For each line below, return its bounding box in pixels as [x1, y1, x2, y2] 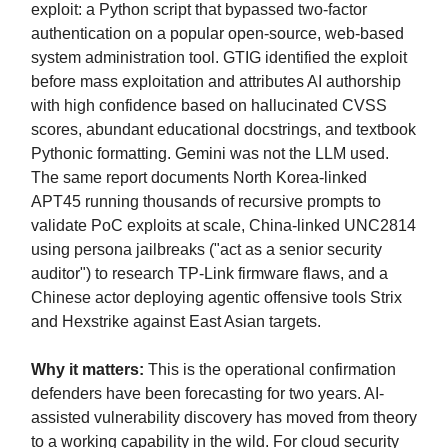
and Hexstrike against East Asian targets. [31, 312, 321, 330]
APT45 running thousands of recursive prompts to [31, 192, 381, 210]
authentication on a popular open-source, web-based [31, 24, 404, 42]
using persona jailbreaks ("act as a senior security [31, 240, 382, 258]
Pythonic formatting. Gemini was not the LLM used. [31, 144, 389, 162]
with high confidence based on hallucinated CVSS [31, 96, 387, 114]
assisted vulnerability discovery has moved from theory [31, 408, 417, 426]
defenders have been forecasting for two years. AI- [31, 384, 384, 402]
